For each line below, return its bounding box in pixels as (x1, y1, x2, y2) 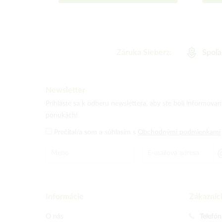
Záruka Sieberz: (116, 49, 171, 57)
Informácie (46, 193, 84, 201)
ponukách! (46, 112, 78, 119)
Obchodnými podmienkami (138, 129, 221, 136)
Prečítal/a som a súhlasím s (54, 129, 138, 136)
